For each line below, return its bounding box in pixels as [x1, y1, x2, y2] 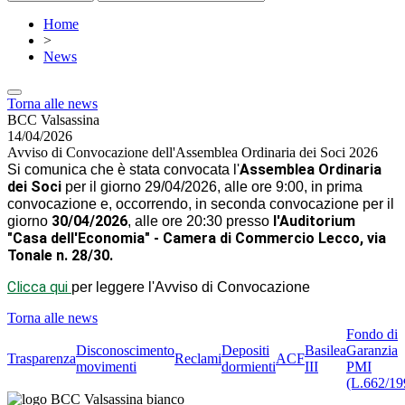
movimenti [76, 359, 137, 374]
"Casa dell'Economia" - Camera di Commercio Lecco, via [7, 230, 386, 247]
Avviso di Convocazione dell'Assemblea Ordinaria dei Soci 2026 [7, 145, 378, 160]
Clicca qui [7, 278, 68, 296]
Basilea [305, 343, 346, 358]
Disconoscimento [76, 343, 174, 358]
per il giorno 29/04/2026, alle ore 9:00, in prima [65, 179, 363, 194]
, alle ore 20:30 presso [127, 213, 269, 229]
